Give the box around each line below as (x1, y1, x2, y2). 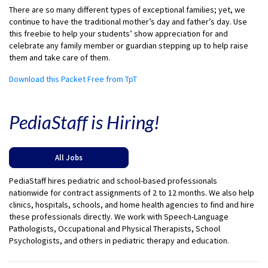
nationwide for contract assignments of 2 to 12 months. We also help (9, 187, 254, 199)
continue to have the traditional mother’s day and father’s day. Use (9, 16, 247, 28)
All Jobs (55, 153, 83, 163)
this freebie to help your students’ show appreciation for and (9, 28, 228, 39)
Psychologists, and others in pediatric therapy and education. (9, 235, 229, 246)
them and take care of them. (9, 52, 110, 63)
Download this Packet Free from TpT (9, 74, 137, 85)
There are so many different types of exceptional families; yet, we (9, 4, 245, 16)
